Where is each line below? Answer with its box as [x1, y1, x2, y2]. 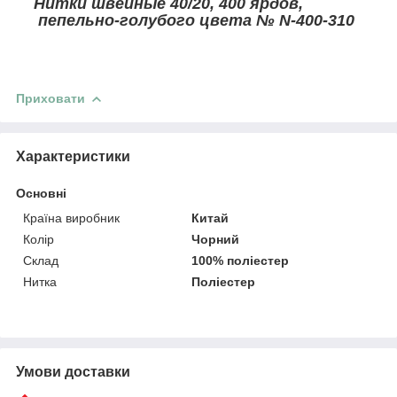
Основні [16, 185, 66, 200]
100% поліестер [191, 253, 290, 268]
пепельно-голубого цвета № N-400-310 [34, 11, 354, 29]
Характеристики [16, 148, 130, 164]
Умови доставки [16, 363, 130, 379]
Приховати [16, 90, 85, 105]
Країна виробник [23, 210, 120, 225]
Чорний [191, 231, 240, 246]
